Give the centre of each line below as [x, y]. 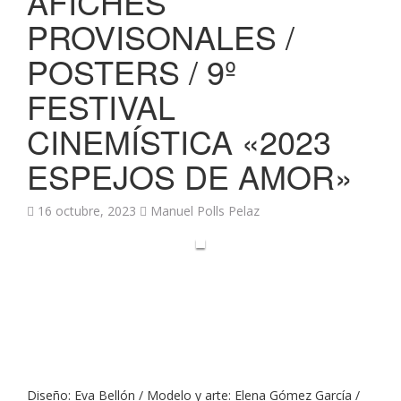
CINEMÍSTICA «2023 [179, 141]
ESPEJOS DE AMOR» [190, 176]
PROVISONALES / [161, 36]
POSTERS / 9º [132, 71]
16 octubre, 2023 [87, 211]
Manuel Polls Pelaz [205, 211]
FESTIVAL [101, 106]
